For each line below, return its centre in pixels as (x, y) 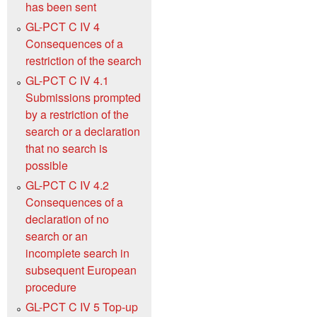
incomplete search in (77, 253)
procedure (51, 287)
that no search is (67, 148)
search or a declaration (83, 131)
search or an (57, 236)
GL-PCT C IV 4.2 (67, 185)
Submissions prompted (83, 97)
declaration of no (67, 219)
